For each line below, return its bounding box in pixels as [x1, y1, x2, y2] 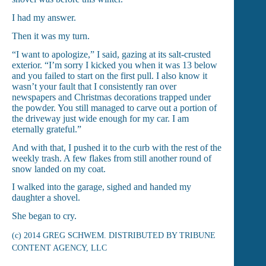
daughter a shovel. [12, 192, 80, 203]
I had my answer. [12, 12, 76, 23]
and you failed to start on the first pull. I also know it [12, 70, 207, 81]
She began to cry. [12, 211, 77, 221]
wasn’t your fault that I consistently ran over [12, 81, 176, 91]
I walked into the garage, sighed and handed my [12, 182, 191, 192]
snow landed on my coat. [12, 163, 106, 174]
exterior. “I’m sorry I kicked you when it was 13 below [12, 59, 217, 70]
